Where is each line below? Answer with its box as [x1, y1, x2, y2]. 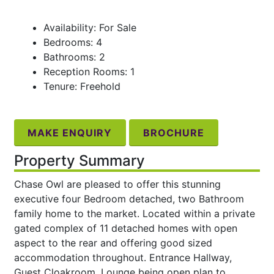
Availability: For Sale [43, 21, 136, 34]
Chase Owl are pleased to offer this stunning [13, 177, 221, 190]
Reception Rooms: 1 [43, 65, 135, 78]
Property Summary [13, 151, 145, 169]
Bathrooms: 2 [43, 51, 105, 64]
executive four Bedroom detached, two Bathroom [13, 192, 244, 205]
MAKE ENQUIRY [28, 127, 113, 139]
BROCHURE [143, 127, 204, 139]
